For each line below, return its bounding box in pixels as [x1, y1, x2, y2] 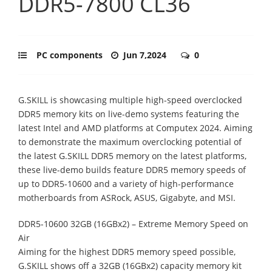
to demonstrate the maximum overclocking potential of [18, 135, 242, 148]
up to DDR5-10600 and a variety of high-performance [18, 177, 234, 189]
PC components [36, 49, 103, 61]
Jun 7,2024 [123, 49, 169, 61]
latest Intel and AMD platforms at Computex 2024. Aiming [18, 121, 253, 134]
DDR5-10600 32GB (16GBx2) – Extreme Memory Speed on [18, 217, 248, 229]
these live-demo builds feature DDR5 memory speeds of [18, 163, 246, 175]
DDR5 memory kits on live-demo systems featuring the [18, 107, 239, 120]
